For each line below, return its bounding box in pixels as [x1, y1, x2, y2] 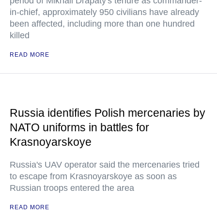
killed [10, 31, 30, 40]
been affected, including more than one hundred [10, 19, 195, 29]
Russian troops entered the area [10, 183, 134, 193]
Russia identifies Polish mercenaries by [10, 107, 205, 119]
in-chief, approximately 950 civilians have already [10, 7, 199, 17]
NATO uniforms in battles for [10, 121, 149, 134]
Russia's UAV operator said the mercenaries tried [10, 160, 200, 170]
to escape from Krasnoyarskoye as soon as [10, 171, 177, 181]
